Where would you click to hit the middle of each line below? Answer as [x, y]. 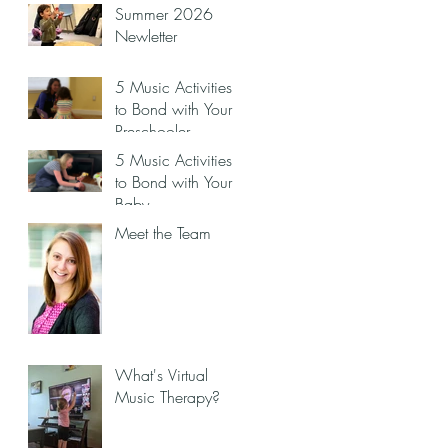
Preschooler [152, 131]
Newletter [146, 36]
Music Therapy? [167, 397]
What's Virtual [161, 375]
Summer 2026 [164, 14]
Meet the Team [163, 233]
